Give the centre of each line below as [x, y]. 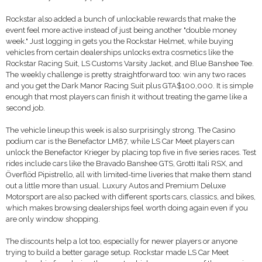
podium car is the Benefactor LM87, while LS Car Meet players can [120, 141]
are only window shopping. [53, 219]
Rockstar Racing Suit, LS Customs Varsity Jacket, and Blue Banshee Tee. [130, 63]
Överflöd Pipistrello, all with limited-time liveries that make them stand [129, 175]
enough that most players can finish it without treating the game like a [127, 97]
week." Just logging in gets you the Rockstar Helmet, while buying [120, 41]
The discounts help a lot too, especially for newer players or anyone [122, 241]
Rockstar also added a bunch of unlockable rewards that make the [121, 19]
